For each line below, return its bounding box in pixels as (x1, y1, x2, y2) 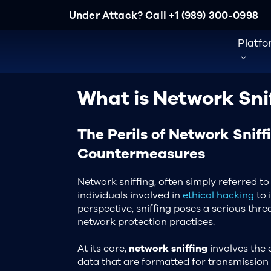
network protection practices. (77, 215, 215, 229)
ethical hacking (182, 188, 254, 202)
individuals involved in (77, 188, 183, 202)
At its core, (77, 241, 129, 255)
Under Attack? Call (69, 8, 169, 22)
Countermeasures (77, 143, 205, 163)
